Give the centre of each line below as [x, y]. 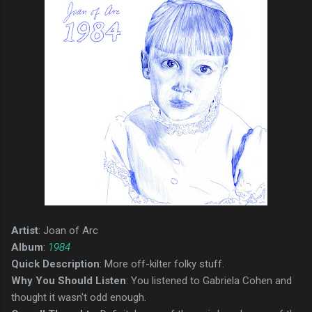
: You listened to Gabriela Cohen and [209, 280]
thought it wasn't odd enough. [79, 297]
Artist [25, 230]
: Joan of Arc [68, 230]
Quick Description [55, 264]
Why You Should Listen [69, 280]
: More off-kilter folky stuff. [162, 264]
